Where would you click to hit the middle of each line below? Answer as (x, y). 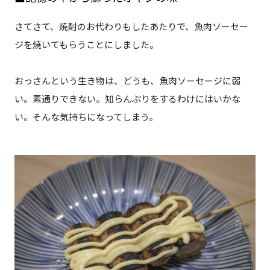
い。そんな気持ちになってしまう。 (86, 117)
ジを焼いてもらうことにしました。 (86, 44)
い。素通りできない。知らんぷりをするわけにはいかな (127, 99)
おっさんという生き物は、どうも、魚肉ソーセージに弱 (127, 80)
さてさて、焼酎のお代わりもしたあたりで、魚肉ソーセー (131, 26)
